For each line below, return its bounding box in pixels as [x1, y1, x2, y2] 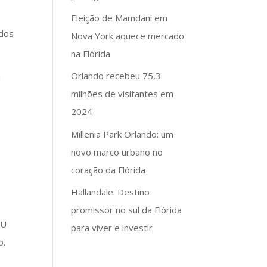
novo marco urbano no [71, 145, 163, 158]
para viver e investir [71, 222, 153, 234]
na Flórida [71, 47, 111, 60]
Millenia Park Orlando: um [71, 128, 174, 140]
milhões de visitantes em [71, 88, 174, 100]
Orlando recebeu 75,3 [71, 70, 162, 82]
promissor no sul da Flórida [71, 204, 182, 216]
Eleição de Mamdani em [71, 11, 168, 24]
